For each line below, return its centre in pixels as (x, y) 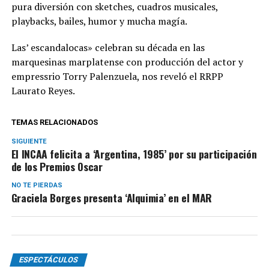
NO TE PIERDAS (37, 185)
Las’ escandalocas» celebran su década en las (108, 47)
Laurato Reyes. (43, 90)
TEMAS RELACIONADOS (54, 122)
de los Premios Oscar (57, 166)
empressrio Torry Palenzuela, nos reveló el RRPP (117, 76)
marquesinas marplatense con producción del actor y (127, 62)
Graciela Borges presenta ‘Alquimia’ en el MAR (111, 197)
